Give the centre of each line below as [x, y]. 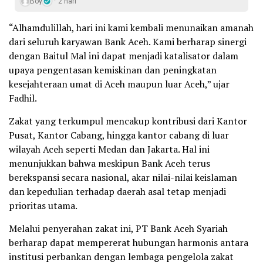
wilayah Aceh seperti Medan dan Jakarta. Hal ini [109, 149]
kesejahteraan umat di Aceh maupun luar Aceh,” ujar [119, 84]
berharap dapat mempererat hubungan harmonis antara [129, 242]
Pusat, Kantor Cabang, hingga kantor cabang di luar [119, 135]
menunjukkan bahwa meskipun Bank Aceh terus [109, 163]
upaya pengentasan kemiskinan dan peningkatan [113, 70]
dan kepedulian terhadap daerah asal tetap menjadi [117, 191]
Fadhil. [23, 98]
